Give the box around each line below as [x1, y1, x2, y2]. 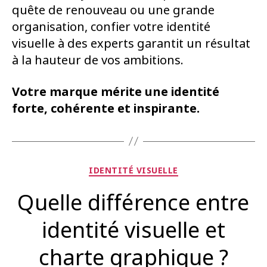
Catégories [133, 162, 186, 175]
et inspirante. [117, 100, 200, 117]
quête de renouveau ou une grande [12, 1, 215, 19]
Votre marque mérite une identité [12, 83, 219, 101]
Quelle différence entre [17, 188, 250, 219]
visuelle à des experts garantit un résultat [12, 35, 250, 52]
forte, [12, 100, 48, 117]
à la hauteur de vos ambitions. [12, 51, 184, 69]
